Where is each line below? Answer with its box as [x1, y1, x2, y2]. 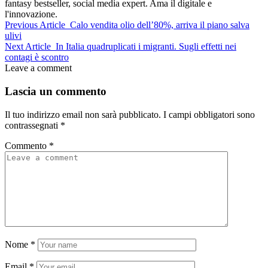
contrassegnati [5, 120, 60, 130]
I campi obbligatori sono [163, 109, 255, 120]
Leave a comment [5, 63, 72, 74]
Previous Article [5, 20, 65, 31]
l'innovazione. [5, 9, 57, 20]
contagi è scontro [5, 52, 69, 63]
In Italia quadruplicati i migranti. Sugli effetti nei [56, 41, 236, 52]
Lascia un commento [5, 84, 106, 98]
